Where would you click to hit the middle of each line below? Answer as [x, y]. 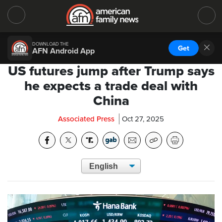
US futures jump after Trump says [111, 71]
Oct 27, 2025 [143, 119]
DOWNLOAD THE [50, 44]
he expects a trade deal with [111, 86]
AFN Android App [63, 51]
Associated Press [86, 119]
